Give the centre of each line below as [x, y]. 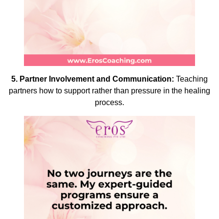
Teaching [191, 79]
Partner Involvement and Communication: [97, 79]
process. [109, 102]
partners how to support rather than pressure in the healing [109, 90]
